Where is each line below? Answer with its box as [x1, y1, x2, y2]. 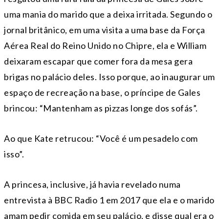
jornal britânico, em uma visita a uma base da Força [4, 24, 205, 36]
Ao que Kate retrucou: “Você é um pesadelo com [4, 133, 198, 144]
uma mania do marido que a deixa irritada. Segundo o [4, 9, 213, 20]
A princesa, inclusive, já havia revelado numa [4, 179, 181, 190]
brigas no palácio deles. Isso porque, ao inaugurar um [4, 71, 215, 83]
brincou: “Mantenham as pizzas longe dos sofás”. [4, 103, 198, 114]
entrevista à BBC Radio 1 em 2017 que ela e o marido [4, 195, 215, 206]
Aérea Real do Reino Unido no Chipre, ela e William [4, 40, 206, 51]
